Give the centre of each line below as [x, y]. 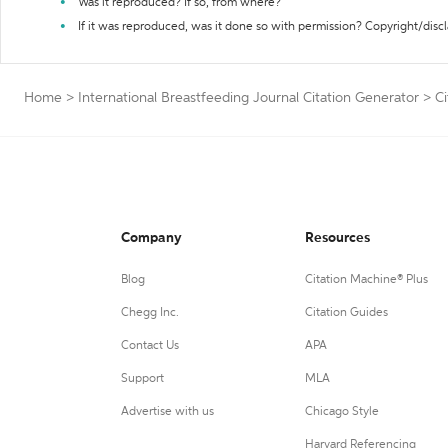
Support [142, 379]
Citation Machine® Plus [366, 280]
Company [151, 238]
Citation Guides [346, 313]
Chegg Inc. [150, 313]
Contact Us [150, 346]
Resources [337, 238]
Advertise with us [167, 412]
